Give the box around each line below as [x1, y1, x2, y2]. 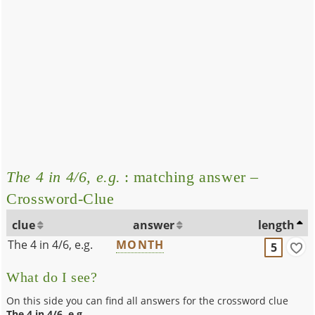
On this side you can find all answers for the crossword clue [6, 293, 289, 307]
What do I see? [6, 269, 98, 285]
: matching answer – [121, 167, 259, 186]
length [258, 217, 295, 233]
